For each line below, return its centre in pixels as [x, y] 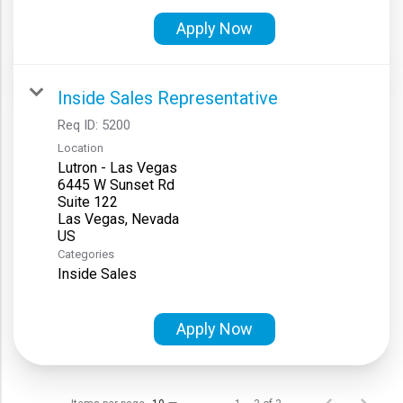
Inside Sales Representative [168, 98]
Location [81, 148]
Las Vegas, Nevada [118, 219]
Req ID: [80, 125]
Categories [86, 254]
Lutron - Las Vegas [117, 167]
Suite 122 [88, 201]
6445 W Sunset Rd [116, 184]
